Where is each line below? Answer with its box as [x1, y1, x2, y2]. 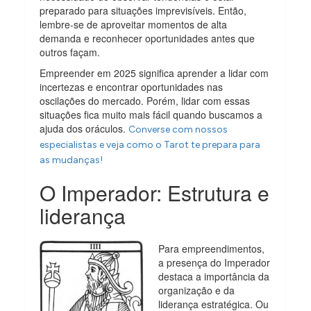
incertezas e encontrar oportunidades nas [40, 79, 224, 94]
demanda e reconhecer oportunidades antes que [40, 31, 255, 45]
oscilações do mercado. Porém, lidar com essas [40, 93, 251, 108]
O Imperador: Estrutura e [40, 177, 270, 208]
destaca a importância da [158, 269, 270, 283]
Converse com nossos [128, 123, 228, 135]
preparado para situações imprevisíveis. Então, [40, 3, 247, 17]
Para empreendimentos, [158, 241, 265, 255]
